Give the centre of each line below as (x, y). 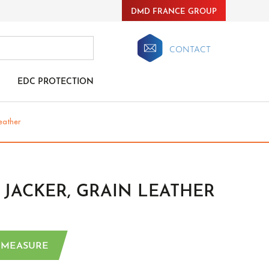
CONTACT (190, 50)
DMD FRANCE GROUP (174, 12)
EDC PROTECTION (56, 82)
